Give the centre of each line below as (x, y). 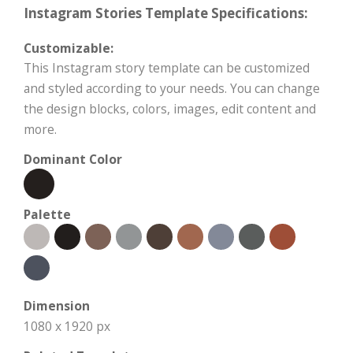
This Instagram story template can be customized (167, 68)
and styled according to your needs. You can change (172, 89)
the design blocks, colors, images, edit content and (170, 109)
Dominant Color (73, 160)
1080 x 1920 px (67, 327)
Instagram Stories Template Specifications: (166, 13)
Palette (47, 215)
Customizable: (69, 48)
